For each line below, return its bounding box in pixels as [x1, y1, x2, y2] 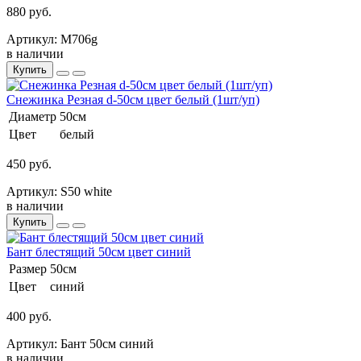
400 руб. [6, 309, 52, 323]
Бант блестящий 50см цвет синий [6, 244, 191, 259]
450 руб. [6, 156, 52, 171]
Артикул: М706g [6, 31, 98, 46]
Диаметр [9, 109, 56, 123]
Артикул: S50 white [6, 184, 112, 198]
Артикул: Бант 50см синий [6, 336, 154, 351]
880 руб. [6, 4, 52, 19]
